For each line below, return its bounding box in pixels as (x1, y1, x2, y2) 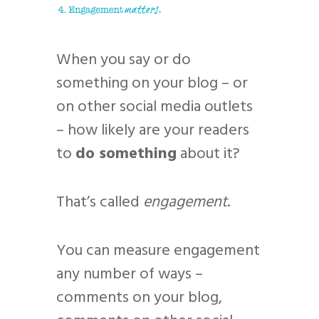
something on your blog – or (56, 70, 248, 96)
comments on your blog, (56, 285, 222, 310)
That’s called (56, 189, 143, 215)
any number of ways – (56, 261, 203, 287)
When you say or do (56, 47, 191, 73)
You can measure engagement (56, 238, 260, 263)
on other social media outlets (56, 94, 253, 120)
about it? (177, 141, 240, 167)
